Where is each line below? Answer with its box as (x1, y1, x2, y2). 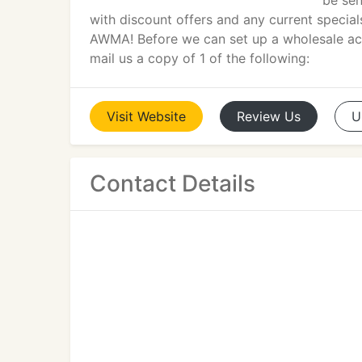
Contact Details (90, 170, 255, 197)
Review (237, 108, 280, 124)
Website (137, 108, 186, 124)
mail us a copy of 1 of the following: (90, 50, 309, 66)
